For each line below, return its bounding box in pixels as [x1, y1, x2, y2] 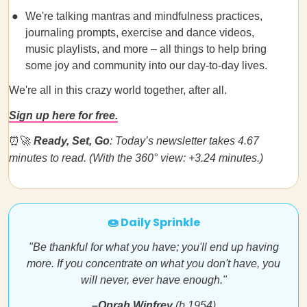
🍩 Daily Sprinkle [107, 214, 200, 230]
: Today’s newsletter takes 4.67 [110, 135, 259, 147]
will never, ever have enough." [80, 274, 227, 286]
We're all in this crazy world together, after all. [9, 84, 227, 96]
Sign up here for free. [9, 110, 118, 121]
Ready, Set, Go [34, 135, 110, 147]
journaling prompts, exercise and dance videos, [25, 27, 254, 38]
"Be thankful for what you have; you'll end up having [28, 241, 279, 253]
